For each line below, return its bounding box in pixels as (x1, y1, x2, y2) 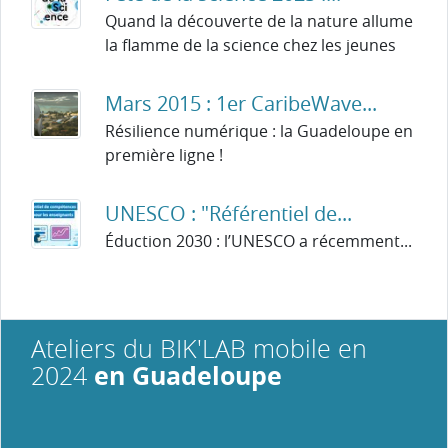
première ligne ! (105, 143, 223, 166)
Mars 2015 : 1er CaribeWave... (105, 89, 377, 117)
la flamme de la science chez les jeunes (105, 33, 396, 56)
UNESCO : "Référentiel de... (105, 199, 352, 227)
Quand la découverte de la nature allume (105, 9, 413, 32)
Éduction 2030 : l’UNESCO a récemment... (105, 229, 412, 252)
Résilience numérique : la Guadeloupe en (105, 119, 413, 142)
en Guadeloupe (94, 357, 282, 393)
